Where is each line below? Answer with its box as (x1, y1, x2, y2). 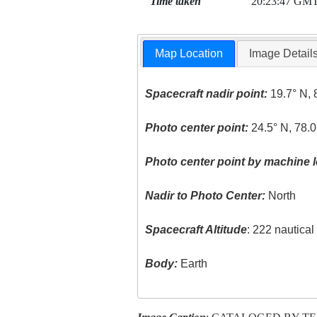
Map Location (155, 47, 224, 60)
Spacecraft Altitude (145, 224, 248, 236)
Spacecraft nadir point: (145, 88, 268, 100)
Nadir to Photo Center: (145, 190, 266, 202)
